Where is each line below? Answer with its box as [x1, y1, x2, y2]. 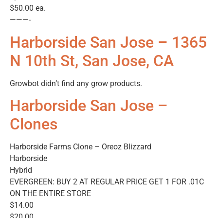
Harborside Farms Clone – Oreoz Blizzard [10, 142, 151, 151]
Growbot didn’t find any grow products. [10, 78, 142, 88]
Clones [10, 114, 57, 133]
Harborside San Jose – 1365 [10, 33, 207, 52]
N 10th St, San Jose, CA [10, 51, 174, 70]
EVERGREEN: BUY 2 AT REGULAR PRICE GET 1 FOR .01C [10, 177, 204, 186]
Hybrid [10, 165, 32, 175]
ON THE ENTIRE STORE [10, 188, 91, 198]
